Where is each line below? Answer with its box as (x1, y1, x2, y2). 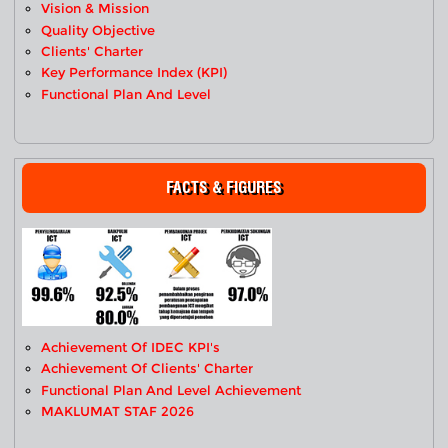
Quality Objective (41, 22, 156, 38)
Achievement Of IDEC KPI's (41, 339, 221, 355)
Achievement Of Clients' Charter (41, 361, 254, 377)
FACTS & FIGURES (166, 178, 282, 198)
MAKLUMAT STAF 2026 (41, 403, 195, 419)
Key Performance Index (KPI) (41, 65, 228, 81)
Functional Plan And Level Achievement (41, 382, 302, 398)
